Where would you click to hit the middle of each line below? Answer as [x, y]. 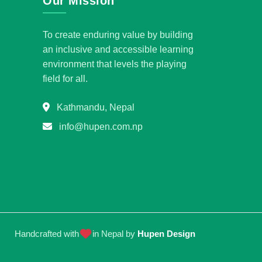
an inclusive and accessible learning [118, 49]
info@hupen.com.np [101, 126]
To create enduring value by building [118, 35]
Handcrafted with [48, 233]
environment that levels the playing [115, 64]
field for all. [65, 78]
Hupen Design [166, 233]
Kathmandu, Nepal [94, 107]
